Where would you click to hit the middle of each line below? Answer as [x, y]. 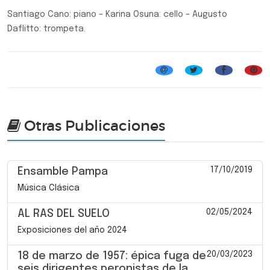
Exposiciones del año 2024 [72, 230]
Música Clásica [49, 188]
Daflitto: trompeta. [46, 29]
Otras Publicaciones [93, 125]
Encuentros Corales [48, 64]
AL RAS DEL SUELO [64, 214]
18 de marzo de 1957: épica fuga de [112, 256]
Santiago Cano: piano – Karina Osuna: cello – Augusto [117, 14]
